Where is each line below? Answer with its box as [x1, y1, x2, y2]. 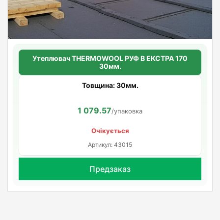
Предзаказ [89, 164, 131, 174]
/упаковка [111, 107, 142, 115]
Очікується [91, 126, 129, 135]
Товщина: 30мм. [82, 81, 138, 89]
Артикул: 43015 [88, 140, 132, 148]
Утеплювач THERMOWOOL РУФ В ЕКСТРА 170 [32, 54, 188, 62]
